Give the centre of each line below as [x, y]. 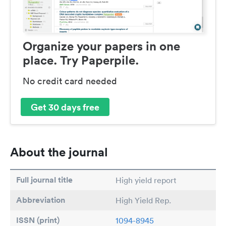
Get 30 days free [65, 107]
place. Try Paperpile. [81, 60]
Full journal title [44, 180]
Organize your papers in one [101, 46]
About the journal [59, 152]
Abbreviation [41, 200]
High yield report [146, 180]
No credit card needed [70, 81]
